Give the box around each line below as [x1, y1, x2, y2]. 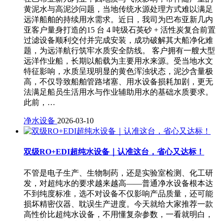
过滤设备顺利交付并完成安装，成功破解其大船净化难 [24, 36, 213, 45]
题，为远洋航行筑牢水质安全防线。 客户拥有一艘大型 [24, 46, 215, 55]
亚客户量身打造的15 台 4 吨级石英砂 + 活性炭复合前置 [24, 26, 216, 35]
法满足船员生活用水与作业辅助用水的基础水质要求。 [24, 88, 213, 97]
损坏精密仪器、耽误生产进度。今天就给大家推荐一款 [24, 199, 213, 208]
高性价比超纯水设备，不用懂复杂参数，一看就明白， [24, 210, 213, 219]
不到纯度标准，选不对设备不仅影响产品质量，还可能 [24, 189, 213, 198]
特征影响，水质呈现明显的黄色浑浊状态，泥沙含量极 [24, 67, 213, 76]
